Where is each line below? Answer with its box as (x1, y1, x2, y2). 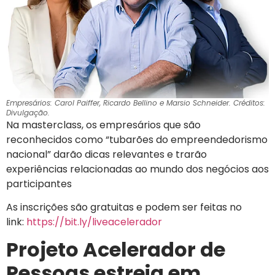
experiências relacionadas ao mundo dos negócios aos (6, 161, 269, 176)
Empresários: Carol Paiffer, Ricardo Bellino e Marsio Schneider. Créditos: (6, 97, 265, 108)
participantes (6, 176, 72, 191)
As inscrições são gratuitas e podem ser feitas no (6, 200, 242, 215)
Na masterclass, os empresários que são (6, 117, 201, 132)
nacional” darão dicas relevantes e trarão (6, 147, 207, 161)
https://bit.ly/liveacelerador (26, 215, 162, 230)
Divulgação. (6, 107, 50, 118)
